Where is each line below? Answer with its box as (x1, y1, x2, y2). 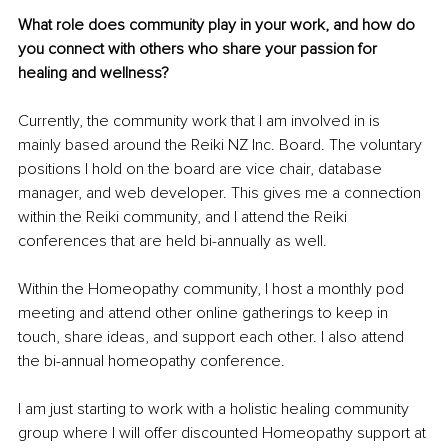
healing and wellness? (18, 63, 169, 84)
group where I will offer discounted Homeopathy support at (18, 423, 430, 444)
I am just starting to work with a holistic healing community (18, 399, 413, 420)
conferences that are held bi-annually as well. (18, 231, 327, 252)
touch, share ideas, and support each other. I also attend (18, 327, 408, 348)
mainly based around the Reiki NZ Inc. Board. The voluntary (18, 135, 426, 156)
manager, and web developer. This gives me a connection (18, 183, 425, 204)
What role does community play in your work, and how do (18, 15, 419, 36)
